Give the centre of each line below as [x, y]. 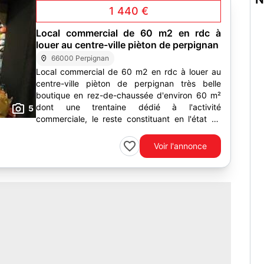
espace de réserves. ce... [85, 131]
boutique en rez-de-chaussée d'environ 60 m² [128, 95]
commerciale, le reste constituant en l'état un [128, 119]
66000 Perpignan [80, 58]
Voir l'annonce [180, 146]
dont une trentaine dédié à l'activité [128, 107]
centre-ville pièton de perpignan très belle [128, 83]
